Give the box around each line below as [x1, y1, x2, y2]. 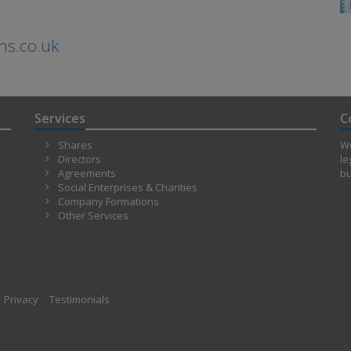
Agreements [58, 166, 116, 181]
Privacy [4, 292, 38, 307]
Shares [58, 138, 92, 153]
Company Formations [58, 194, 159, 209]
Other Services [58, 208, 128, 223]
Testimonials [49, 292, 110, 307]
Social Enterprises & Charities [58, 180, 197, 195]
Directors [58, 152, 101, 167]
